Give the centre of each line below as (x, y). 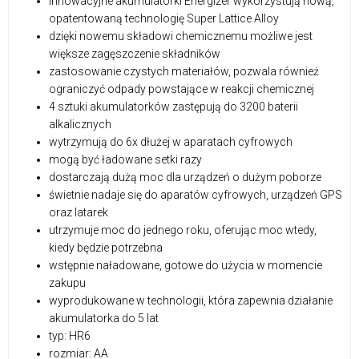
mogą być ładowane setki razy (125, 159)
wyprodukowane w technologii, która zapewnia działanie (191, 300)
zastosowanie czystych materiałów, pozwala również (184, 71)
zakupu (67, 282)
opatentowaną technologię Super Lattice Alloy (164, 18)
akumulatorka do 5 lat (104, 318)
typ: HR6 (70, 335)
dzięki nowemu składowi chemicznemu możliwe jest (181, 36)
